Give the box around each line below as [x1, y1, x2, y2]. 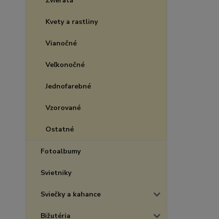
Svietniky [41, 168, 71, 177]
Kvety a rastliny [45, 17, 98, 26]
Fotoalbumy [41, 147, 81, 156]
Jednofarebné [45, 82, 91, 91]
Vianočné [45, 39, 77, 48]
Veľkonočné [45, 60, 85, 69]
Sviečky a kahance [41, 190, 101, 199]
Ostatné [45, 125, 74, 134]
